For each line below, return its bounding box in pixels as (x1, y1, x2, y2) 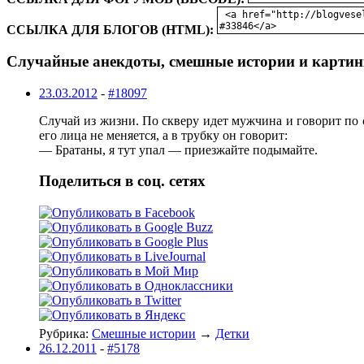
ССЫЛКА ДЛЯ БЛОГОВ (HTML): (6, 23, 214, 37)
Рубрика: (39, 327, 92, 341)
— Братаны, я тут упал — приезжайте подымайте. (39, 142, 318, 157)
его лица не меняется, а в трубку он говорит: (39, 128, 288, 142)
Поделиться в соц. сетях (39, 172, 206, 190)
